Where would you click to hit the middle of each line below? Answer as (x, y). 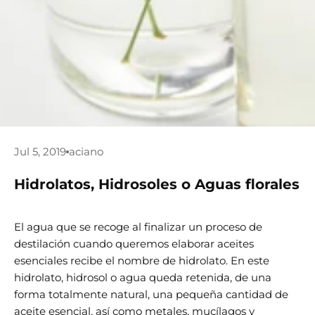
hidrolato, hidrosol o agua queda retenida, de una (143, 277)
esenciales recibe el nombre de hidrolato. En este (142, 261)
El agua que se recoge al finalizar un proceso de (138, 227)
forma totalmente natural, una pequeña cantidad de (151, 294)
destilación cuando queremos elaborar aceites (134, 244)
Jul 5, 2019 (40, 152)
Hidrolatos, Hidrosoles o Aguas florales (157, 184)
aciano (86, 152)
